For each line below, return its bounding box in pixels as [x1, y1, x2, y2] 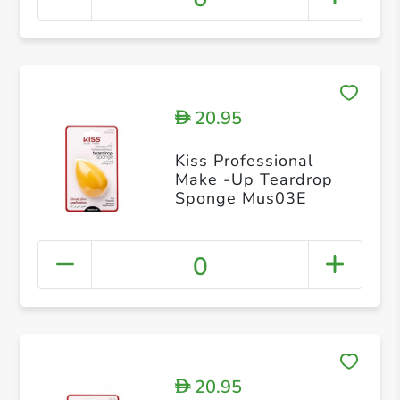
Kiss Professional [174, 150, 313, 172]
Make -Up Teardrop [174, 169, 333, 191]
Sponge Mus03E [174, 187, 307, 210]
